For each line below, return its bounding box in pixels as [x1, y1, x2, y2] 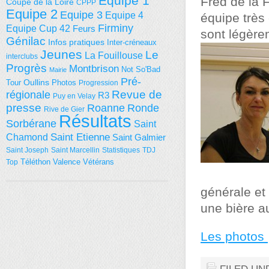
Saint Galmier [112, 132, 166, 142]
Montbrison [69, 63, 119, 74]
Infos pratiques [48, 37, 104, 47]
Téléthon [20, 157, 50, 166]
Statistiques [102, 146, 140, 154]
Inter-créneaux [107, 38, 157, 47]
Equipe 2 [6, 7, 58, 22]
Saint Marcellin [51, 146, 100, 154]
